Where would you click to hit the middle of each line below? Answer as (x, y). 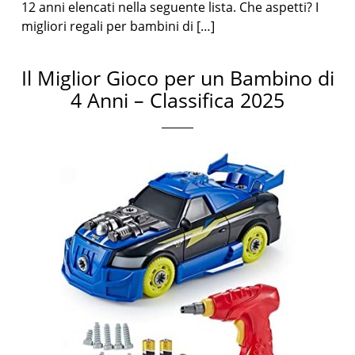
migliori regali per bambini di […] (118, 26)
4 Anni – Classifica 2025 (177, 100)
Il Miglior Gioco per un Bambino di (177, 78)
